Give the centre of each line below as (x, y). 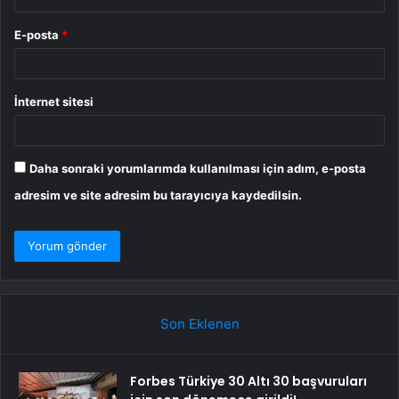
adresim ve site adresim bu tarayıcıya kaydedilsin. (158, 195)
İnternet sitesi (54, 101)
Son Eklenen (199, 323)
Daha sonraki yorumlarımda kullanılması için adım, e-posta (198, 168)
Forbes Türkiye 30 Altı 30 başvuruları (248, 381)
